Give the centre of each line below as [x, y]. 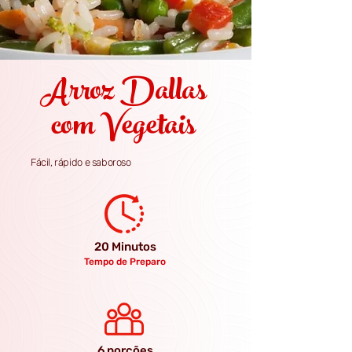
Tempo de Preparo [125, 262]
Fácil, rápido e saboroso [81, 162]
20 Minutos [125, 247]
